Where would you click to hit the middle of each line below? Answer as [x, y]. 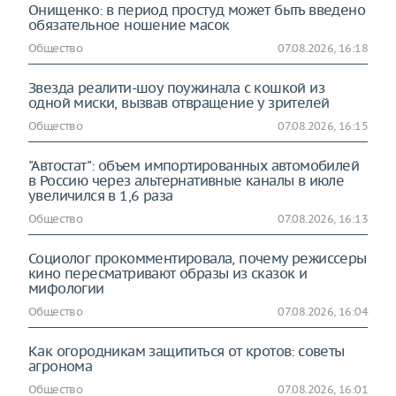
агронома [61, 366]
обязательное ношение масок [129, 25]
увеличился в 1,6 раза [101, 196]
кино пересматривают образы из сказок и [168, 274]
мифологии [66, 289]
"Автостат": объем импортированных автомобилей [194, 166]
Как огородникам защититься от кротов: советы [187, 351]
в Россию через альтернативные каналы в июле [187, 181]
